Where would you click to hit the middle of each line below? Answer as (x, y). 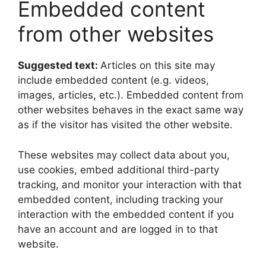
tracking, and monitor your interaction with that (130, 184)
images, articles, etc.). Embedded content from (131, 95)
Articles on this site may (158, 65)
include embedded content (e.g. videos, (113, 80)
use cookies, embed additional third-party (118, 170)
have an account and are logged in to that (118, 229)
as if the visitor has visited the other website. (125, 125)
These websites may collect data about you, (124, 155)
